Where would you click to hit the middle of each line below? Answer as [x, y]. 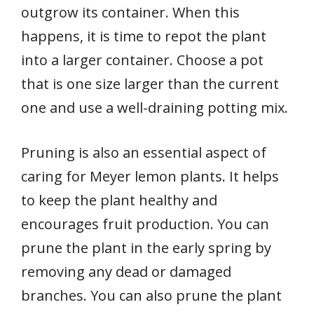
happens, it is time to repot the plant [144, 36]
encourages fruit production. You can [145, 224]
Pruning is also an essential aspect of [144, 153]
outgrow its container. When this [130, 13]
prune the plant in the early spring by [146, 248]
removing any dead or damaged [126, 272]
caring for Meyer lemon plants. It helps [150, 177]
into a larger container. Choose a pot [142, 60]
